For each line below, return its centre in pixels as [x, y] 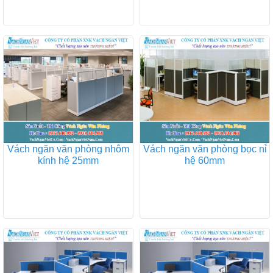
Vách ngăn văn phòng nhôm [68, 149]
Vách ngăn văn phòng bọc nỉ [205, 149]
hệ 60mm [205, 161]
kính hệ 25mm [68, 161]
